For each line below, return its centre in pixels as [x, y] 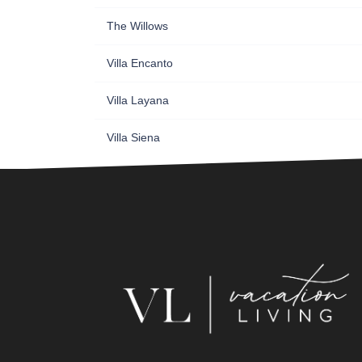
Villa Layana [138, 100]
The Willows [137, 25]
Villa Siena [133, 137]
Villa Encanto [140, 63]
